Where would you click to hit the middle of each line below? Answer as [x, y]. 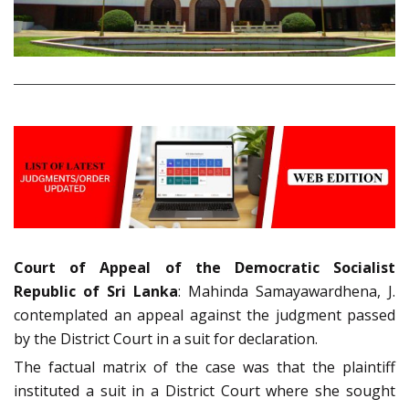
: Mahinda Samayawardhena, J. [287, 292]
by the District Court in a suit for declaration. [166, 339]
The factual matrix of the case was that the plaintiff [204, 367]
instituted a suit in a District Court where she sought [204, 391]
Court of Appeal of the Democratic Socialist [204, 268]
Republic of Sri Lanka [96, 292]
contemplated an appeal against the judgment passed [204, 315]
